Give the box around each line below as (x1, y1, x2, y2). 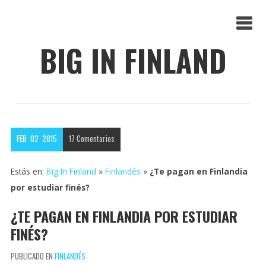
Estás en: (10, 165, 46, 177)
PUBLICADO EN (10, 249, 55, 262)
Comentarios (77, 132, 115, 144)
